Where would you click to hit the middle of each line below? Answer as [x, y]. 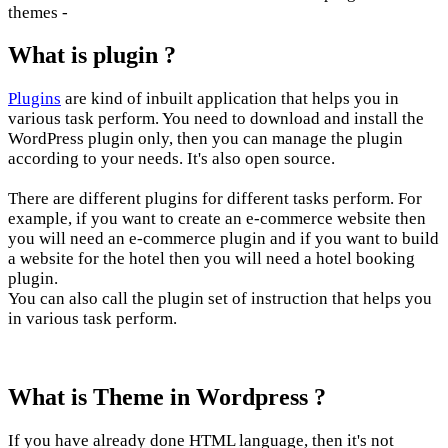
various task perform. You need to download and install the [216, 119]
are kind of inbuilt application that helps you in [230, 99]
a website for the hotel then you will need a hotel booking [211, 259]
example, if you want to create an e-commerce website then [217, 219]
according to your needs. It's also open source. [171, 159]
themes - [38, 12]
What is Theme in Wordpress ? [167, 397]
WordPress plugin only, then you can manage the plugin [205, 139]
